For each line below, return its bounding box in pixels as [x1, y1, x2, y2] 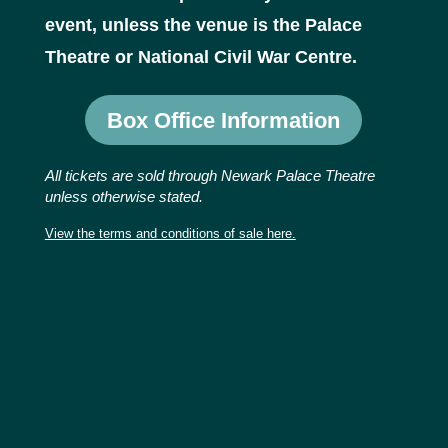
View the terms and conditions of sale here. [44, 226, 296, 242]
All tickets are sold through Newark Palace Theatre [44, 167, 375, 185]
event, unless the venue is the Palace [44, 15, 362, 36]
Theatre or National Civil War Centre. [44, 47, 357, 68]
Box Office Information [107, 107, 341, 133]
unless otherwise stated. [44, 188, 203, 206]
